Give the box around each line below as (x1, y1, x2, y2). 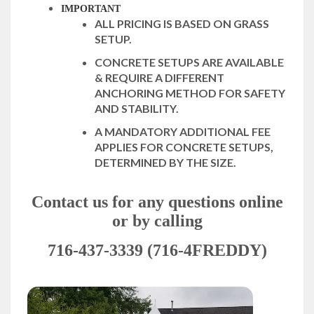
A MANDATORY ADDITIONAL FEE (95, 125, 271, 139)
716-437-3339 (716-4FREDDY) (47, 241, 267, 260)
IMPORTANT (61, 4, 121, 15)
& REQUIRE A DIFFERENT (95, 71, 224, 85)
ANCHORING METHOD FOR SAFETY (95, 86, 285, 100)
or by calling (111, 212, 203, 231)
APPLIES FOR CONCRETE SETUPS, (95, 140, 273, 154)
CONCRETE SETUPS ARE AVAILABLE (95, 55, 284, 69)
